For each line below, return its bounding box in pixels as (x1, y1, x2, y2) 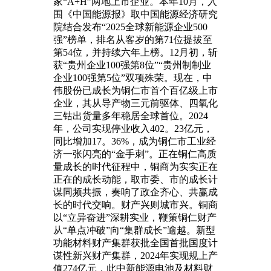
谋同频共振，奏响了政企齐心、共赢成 (53, 186, 218, 197)
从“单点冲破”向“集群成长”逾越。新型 (53, 224, 215, 235)
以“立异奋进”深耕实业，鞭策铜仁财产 (53, 212, 217, 223)
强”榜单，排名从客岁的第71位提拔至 (53, 34, 212, 45)
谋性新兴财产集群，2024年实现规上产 (53, 250, 218, 261)
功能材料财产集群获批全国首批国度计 (53, 237, 218, 248)
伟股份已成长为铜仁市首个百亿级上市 (53, 85, 218, 96)
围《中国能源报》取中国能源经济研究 (53, 8, 218, 19)
